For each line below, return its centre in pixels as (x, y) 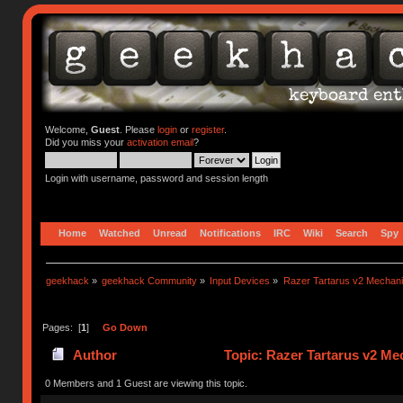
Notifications (231, 233)
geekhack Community (150, 280)
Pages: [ (61, 327)
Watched (120, 233)
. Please (138, 130)
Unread (170, 233)
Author (94, 355)
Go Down (125, 327)
